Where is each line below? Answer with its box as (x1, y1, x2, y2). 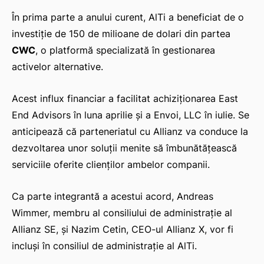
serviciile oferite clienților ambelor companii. (12, 159, 210, 171)
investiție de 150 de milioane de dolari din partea (12, 28, 230, 40)
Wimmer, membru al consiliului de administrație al (12, 207, 232, 219)
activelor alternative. (12, 61, 103, 73)
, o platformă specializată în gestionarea (35, 44, 215, 57)
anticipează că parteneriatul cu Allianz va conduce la (12, 126, 248, 138)
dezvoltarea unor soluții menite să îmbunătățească (12, 142, 237, 154)
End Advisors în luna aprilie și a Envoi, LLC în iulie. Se (12, 109, 249, 121)
